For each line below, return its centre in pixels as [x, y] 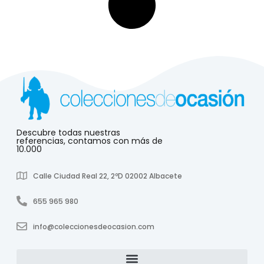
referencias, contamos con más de [90, 141]
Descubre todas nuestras [68, 132]
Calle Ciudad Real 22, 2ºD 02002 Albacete [107, 176]
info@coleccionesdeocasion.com [93, 226]
